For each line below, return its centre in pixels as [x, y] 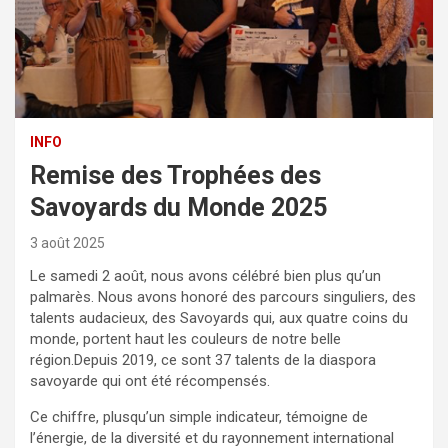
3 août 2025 [67, 242]
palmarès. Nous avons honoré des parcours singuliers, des [223, 296]
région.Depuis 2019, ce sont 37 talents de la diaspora [203, 359]
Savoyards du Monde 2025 [178, 207]
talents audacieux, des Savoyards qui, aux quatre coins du [219, 317]
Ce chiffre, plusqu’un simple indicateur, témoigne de [199, 416]
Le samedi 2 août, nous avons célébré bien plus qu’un [205, 275]
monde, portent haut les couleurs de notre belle [185, 338]
